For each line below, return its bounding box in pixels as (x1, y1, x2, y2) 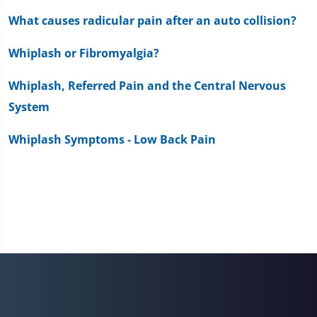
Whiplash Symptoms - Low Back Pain (8, 131, 216, 147)
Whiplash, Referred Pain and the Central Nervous (8, 77, 286, 93)
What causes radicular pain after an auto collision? (8, 12, 296, 28)
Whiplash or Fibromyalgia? (8, 45, 159, 61)
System (8, 98, 50, 115)
